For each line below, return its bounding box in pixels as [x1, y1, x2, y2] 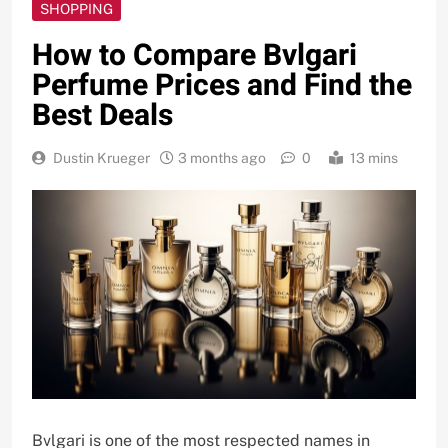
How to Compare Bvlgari [32, 33, 357, 78]
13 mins [350, 149, 398, 166]
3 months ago [178, 149, 266, 166]
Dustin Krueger [53, 149, 150, 166]
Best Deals [32, 93, 173, 138]
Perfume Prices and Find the [32, 63, 412, 108]
